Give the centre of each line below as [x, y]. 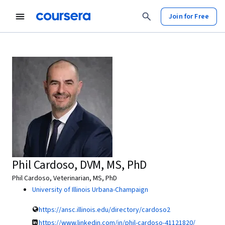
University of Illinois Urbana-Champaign [90, 190]
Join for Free [189, 16]
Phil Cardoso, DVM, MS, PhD [80, 165]
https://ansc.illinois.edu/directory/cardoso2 [104, 210]
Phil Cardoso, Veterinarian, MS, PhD [65, 178]
